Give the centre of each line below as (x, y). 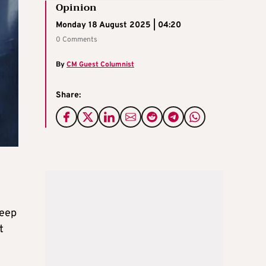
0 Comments (77, 40)
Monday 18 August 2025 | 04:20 (118, 26)
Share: (68, 96)
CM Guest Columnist (100, 65)
